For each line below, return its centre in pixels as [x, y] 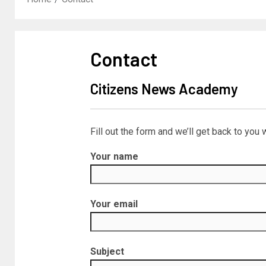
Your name [114, 156]
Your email [114, 204]
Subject [107, 251]
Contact [123, 59]
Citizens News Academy [164, 89]
